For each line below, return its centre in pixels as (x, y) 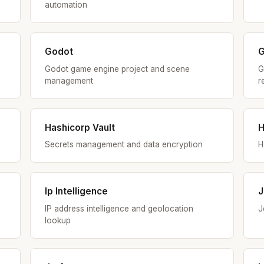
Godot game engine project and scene (117, 69)
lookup (57, 220)
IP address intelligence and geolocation (119, 208)
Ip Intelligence (76, 192)
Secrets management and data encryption (123, 145)
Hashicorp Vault (80, 127)
